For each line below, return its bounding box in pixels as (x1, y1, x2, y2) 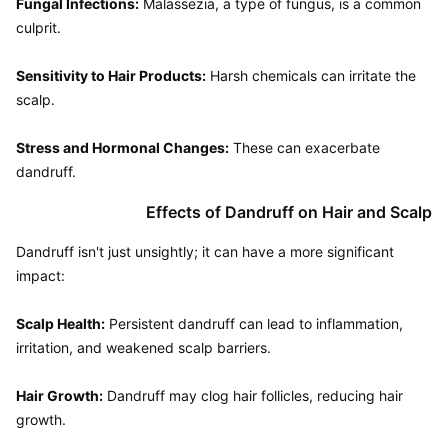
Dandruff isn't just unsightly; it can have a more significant (16, 243, 394, 260)
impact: (16, 267, 65, 284)
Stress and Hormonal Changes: (16, 139, 229, 156)
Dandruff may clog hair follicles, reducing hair (103, 387, 403, 404)
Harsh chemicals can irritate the (206, 67, 416, 84)
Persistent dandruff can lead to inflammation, (105, 315, 403, 332)
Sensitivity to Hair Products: (16, 67, 206, 84)
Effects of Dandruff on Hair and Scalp (146, 202, 432, 222)
